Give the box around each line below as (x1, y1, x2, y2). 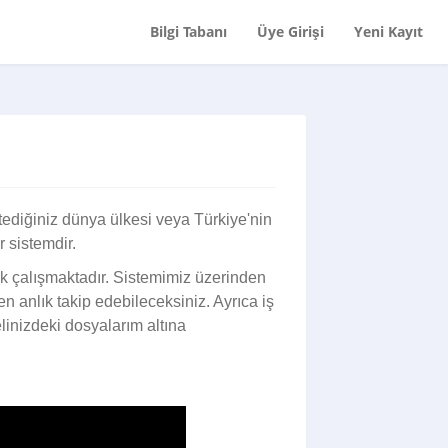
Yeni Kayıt (353, 22, 423, 41)
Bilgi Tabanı (149, 22, 227, 41)
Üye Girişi (256, 22, 324, 41)
